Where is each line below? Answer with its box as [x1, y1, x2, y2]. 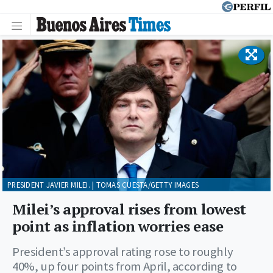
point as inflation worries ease [12, 216, 224, 236]
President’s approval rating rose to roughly [12, 243, 233, 260]
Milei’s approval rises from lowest [12, 199, 246, 219]
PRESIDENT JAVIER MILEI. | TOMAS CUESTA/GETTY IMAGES [7, 179, 199, 190]
